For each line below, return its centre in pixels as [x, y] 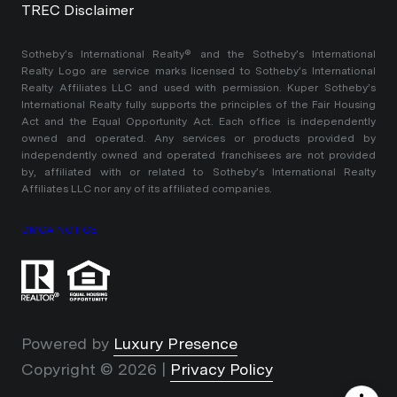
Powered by [67, 344]
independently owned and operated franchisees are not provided [198, 156]
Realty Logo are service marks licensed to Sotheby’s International [198, 71]
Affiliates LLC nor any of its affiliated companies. [147, 189]
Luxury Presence [175, 344]
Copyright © [70, 370]
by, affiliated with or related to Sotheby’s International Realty [198, 172]
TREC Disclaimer [78, 11]
